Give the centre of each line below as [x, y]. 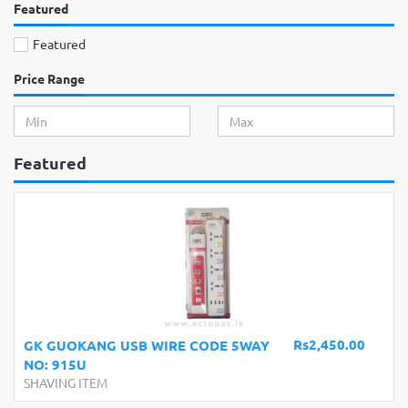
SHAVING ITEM [66, 382]
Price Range [49, 78]
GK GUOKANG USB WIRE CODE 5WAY [147, 345]
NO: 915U [55, 364]
